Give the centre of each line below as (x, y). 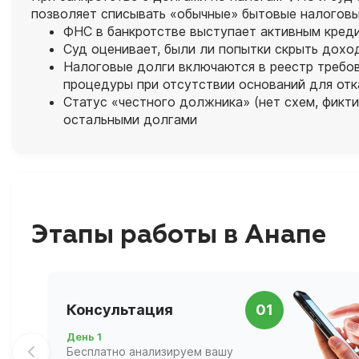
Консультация (120, 310)
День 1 (84, 336)
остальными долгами (130, 120)
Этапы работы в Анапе (179, 235)
